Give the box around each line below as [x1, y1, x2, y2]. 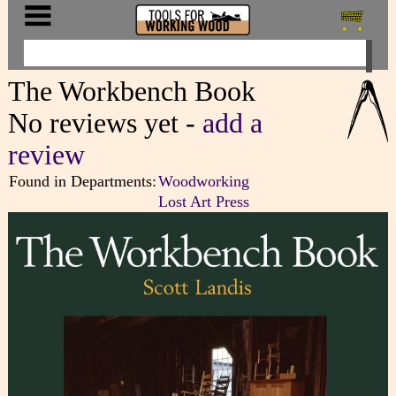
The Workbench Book [7, 75, 255, 107]
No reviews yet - [7, 107, 202, 139]
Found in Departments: [8, 171, 156, 190]
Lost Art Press [157, 192, 249, 210]
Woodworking [157, 171, 249, 190]
